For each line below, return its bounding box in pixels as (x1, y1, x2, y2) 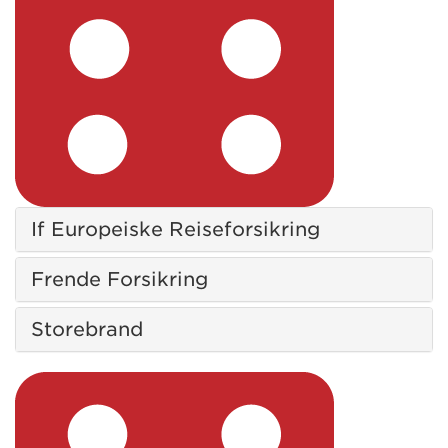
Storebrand (31, 317, 143, 341)
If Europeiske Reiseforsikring (31, 217, 320, 241)
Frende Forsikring (31, 267, 208, 291)
